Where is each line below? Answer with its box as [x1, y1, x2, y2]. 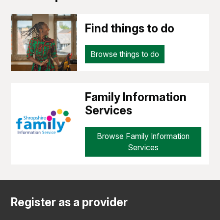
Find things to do [84, 21, 174, 35]
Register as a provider [11, 195, 128, 209]
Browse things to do [90, 49, 159, 59]
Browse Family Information [96, 131, 190, 141]
